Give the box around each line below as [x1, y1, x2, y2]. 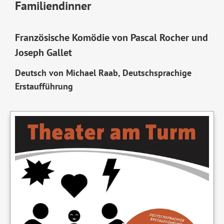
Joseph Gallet [14, 45, 72, 59]
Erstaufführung [14, 80, 73, 92]
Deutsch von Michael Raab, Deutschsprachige [14, 66, 191, 78]
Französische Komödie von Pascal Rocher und [14, 30, 208, 44]
